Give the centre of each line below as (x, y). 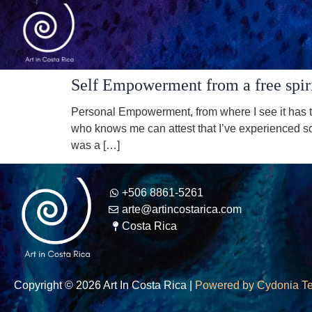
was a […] (95, 145)
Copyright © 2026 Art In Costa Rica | (104, 285)
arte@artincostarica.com (181, 210)
